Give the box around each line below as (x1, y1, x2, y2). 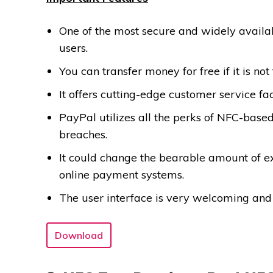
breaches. (59, 127, 107, 142)
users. (59, 41, 88, 55)
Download (55, 229, 103, 242)
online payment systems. (59, 168, 184, 182)
